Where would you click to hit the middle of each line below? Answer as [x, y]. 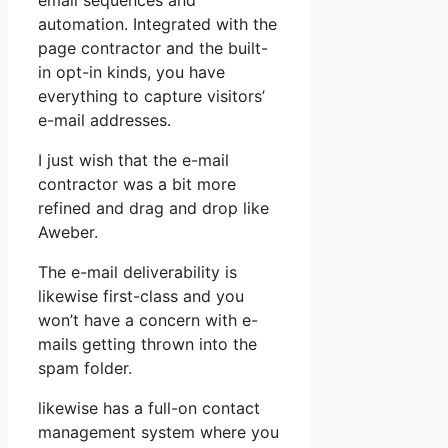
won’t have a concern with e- [148, 320]
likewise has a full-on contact [149, 408]
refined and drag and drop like [153, 208]
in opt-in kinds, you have [131, 72]
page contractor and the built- [153, 48]
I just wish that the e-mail [133, 160]
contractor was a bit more [137, 184]
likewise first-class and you [141, 296]
